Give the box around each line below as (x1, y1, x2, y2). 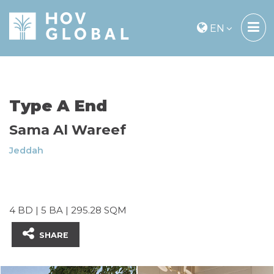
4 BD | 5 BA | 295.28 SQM (9, 204, 127, 216)
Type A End (9, 96, 107, 115)
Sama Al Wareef (9, 121, 126, 138)
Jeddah (9, 145, 43, 156)
